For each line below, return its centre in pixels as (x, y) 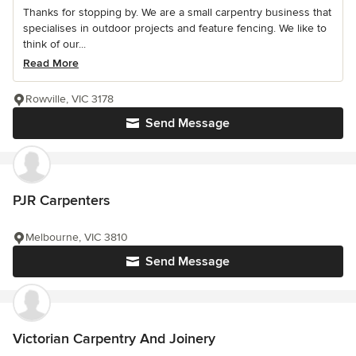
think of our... (54, 44)
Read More (51, 64)
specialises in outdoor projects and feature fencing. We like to (175, 29)
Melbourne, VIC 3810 (77, 238)
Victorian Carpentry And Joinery (114, 339)
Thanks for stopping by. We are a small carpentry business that (177, 13)
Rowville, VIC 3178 (70, 99)
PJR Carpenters (61, 201)
